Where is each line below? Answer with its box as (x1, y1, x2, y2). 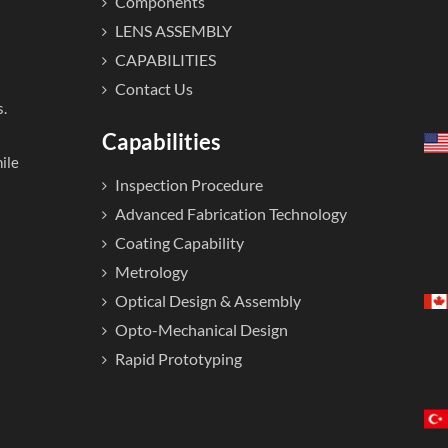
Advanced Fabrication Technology (114, 203, 347, 223)
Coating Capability (114, 232, 244, 252)
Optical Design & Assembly (114, 290, 301, 310)
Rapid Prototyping (114, 348, 242, 368)
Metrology (114, 261, 188, 281)
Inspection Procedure (114, 174, 263, 194)
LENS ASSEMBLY (114, 20, 232, 40)
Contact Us (114, 78, 193, 98)
